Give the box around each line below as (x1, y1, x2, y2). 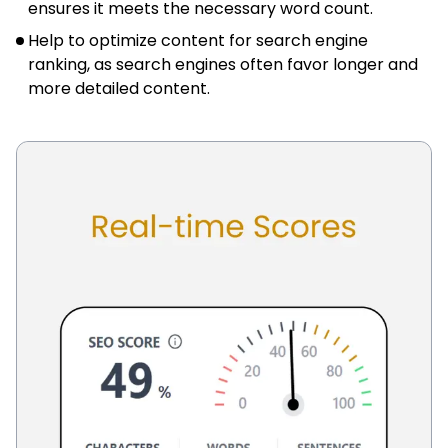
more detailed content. (28, 76, 210, 100)
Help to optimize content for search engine (28, 28, 368, 52)
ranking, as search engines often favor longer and (28, 52, 418, 76)
